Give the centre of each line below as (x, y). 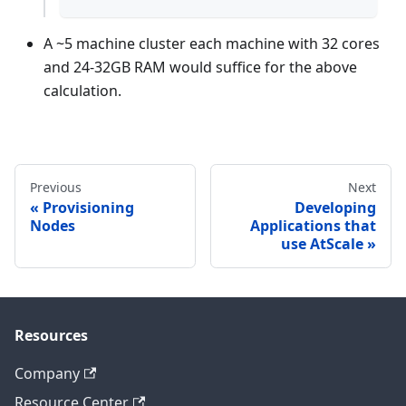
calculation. (82, 90)
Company (47, 373)
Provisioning (88, 207)
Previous (56, 187)
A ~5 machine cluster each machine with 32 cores (212, 43)
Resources (51, 335)
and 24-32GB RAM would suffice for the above (200, 67)
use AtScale (322, 243)
